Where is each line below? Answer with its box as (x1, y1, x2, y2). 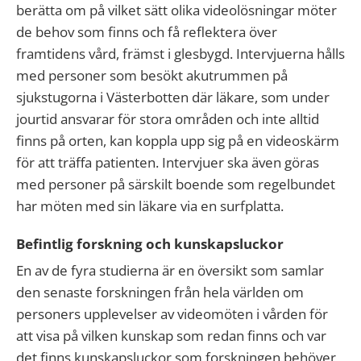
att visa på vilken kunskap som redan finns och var (16, 326, 326, 346)
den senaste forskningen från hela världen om (16, 283, 304, 302)
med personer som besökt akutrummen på (16, 66, 288, 85)
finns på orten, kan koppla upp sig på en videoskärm (16, 131, 339, 151)
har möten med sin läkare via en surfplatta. (16, 197, 284, 216)
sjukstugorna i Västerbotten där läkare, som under (16, 88, 330, 107)
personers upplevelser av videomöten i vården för (16, 305, 328, 324)
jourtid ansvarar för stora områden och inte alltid (16, 110, 319, 129)
